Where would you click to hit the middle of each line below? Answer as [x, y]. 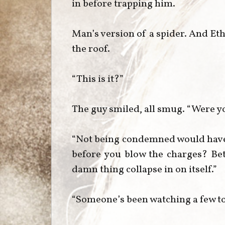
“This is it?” [98, 79]
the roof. [91, 49]
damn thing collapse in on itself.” [144, 170]
